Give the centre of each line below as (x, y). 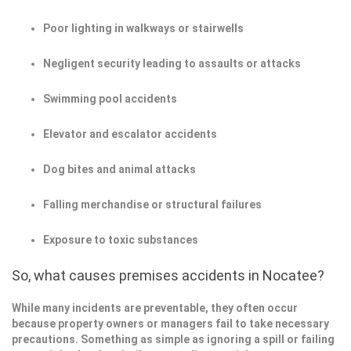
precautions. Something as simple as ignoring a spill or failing (173, 339)
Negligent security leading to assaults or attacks (172, 63)
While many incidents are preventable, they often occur (155, 308)
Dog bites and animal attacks (119, 169)
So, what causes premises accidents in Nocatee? (168, 275)
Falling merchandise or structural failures (152, 204)
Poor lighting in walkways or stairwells (143, 28)
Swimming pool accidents (110, 99)
